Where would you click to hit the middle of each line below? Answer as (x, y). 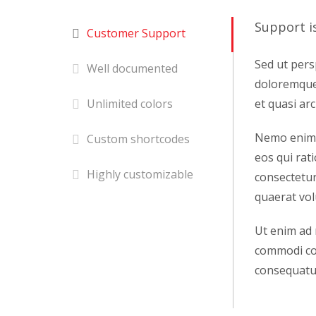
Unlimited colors (130, 104)
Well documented (132, 69)
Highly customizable (140, 175)
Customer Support (136, 34)
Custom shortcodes (138, 139)
